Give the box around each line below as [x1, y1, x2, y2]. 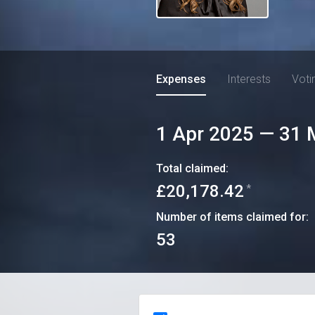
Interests [227, 72, 271, 86]
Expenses [156, 72, 206, 86]
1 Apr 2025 [156, 122, 254, 146]
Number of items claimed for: [156, 210, 309, 224]
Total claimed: [156, 162, 229, 175]
